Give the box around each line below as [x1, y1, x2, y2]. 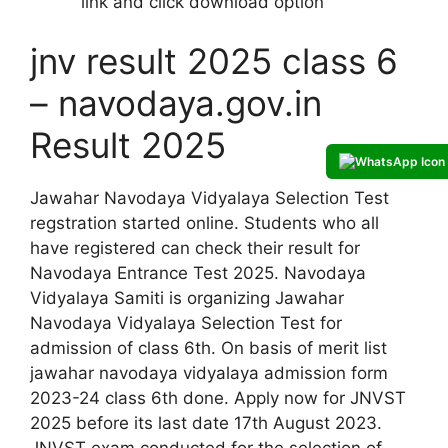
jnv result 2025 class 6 [30, 40, 398, 83]
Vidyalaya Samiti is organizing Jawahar [30, 288, 344, 309]
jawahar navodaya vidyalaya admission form [30, 363, 388, 384]
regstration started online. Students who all [30, 213, 379, 234]
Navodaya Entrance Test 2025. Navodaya [30, 263, 366, 284]
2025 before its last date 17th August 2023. [30, 413, 382, 434]
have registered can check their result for [30, 238, 360, 259]
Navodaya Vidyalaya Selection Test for [30, 313, 342, 334]
